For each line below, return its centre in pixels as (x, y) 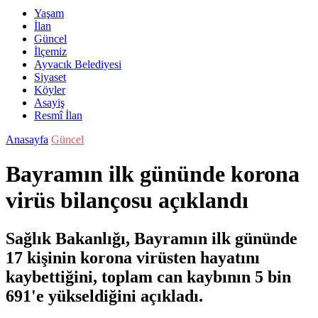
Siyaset (50, 77)
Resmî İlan (58, 115)
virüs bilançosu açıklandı (127, 201)
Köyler (50, 90)
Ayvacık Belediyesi (78, 64)
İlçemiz (50, 51)
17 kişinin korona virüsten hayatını (133, 257)
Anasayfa (27, 139)
